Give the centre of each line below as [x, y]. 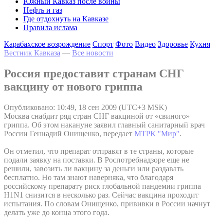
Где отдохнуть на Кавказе [66, 19]
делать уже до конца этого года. [57, 212]
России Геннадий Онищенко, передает [69, 133]
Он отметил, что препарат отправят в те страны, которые [99, 151]
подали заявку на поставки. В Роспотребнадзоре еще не [97, 160]
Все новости [93, 53]
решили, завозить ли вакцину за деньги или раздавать [94, 168]
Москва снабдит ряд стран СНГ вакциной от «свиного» [97, 116]
